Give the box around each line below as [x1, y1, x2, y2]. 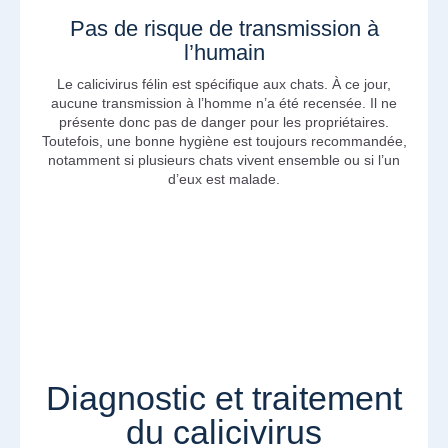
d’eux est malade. [168, 170, 280, 187]
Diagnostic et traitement [46, 379, 402, 418]
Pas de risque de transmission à [69, 15, 379, 41]
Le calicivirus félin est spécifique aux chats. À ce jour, [57, 75, 391, 92]
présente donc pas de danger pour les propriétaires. [59, 113, 389, 130]
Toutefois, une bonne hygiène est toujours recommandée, [41, 132, 407, 149]
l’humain [183, 39, 265, 65]
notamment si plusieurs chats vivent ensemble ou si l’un [48, 151, 400, 168]
